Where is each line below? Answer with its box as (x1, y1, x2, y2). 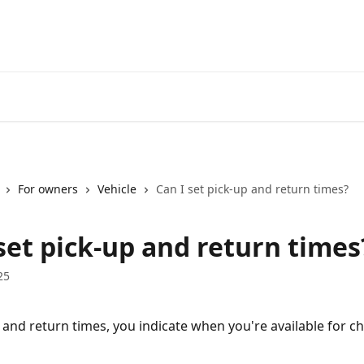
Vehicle (97, 181, 136, 197)
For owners (18, 181, 78, 197)
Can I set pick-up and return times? (156, 181, 349, 197)
